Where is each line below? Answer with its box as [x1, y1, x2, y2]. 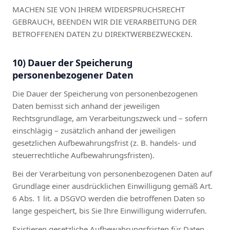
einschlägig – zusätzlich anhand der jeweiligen [12, 125, 176, 136]
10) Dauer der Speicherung [12, 56, 132, 69]
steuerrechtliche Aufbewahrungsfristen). [12, 149, 155, 160]
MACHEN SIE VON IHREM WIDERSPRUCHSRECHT [12, 4, 185, 14]
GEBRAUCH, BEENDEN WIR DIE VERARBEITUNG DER [12, 16, 197, 27]
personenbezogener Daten [12, 68, 133, 81]
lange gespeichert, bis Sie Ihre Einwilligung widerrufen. [12, 205, 207, 216]
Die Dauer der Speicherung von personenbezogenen [12, 88, 198, 99]
